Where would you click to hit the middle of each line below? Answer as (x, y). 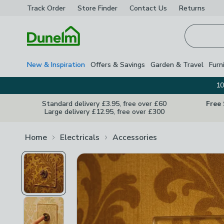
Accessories (135, 137)
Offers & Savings (118, 64)
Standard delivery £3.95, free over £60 (104, 104)
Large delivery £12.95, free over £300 (104, 112)
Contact (143, 8)
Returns (192, 8)
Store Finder (97, 8)
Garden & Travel (177, 64)
